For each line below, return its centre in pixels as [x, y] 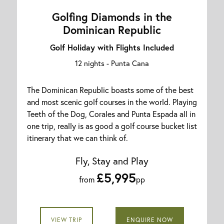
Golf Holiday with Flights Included [112, 47]
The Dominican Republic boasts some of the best [110, 90]
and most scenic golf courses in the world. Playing [112, 102]
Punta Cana [130, 63]
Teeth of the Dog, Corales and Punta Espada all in [111, 114]
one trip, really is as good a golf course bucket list [112, 126]
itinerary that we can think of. [77, 138]
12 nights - [93, 63]
